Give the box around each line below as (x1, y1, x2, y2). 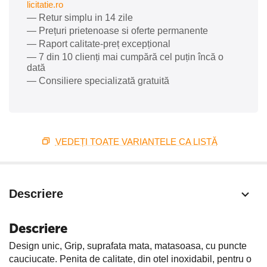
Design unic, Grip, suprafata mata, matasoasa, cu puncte (9, 241, 247, 252)
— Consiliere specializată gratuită (27, 76, 169, 86)
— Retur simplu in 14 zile (27, 13, 133, 23)
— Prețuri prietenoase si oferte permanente (27, 26, 208, 36)
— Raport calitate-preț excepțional (27, 39, 170, 49)
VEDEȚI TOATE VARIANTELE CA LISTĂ (55, 136, 218, 147)
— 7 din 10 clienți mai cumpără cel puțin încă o (27, 52, 223, 63)
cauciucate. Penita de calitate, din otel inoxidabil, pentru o (9, 254, 252, 265)
